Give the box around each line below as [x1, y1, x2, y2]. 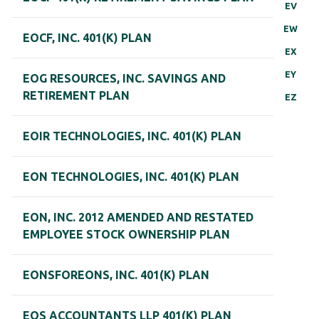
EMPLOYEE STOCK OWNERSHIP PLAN [23, 228, 230, 241]
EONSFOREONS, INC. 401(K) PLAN [23, 268, 209, 282]
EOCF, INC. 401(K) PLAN [23, 31, 152, 45]
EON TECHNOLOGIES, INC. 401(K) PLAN [23, 170, 239, 184]
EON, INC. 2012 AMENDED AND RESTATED [23, 211, 253, 224]
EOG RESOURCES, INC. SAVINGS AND [23, 72, 226, 85]
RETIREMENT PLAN [23, 89, 130, 103]
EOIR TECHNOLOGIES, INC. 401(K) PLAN [23, 130, 241, 143]
